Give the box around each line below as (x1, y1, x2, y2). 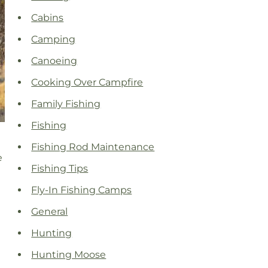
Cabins (31, 12, 64, 24)
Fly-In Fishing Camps (31, 184, 132, 196)
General (31, 206, 68, 218)
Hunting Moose (31, 249, 106, 261)
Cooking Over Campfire (31, 77, 144, 89)
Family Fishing (31, 98, 101, 110)
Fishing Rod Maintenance (31, 141, 155, 153)
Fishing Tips (31, 163, 89, 175)
